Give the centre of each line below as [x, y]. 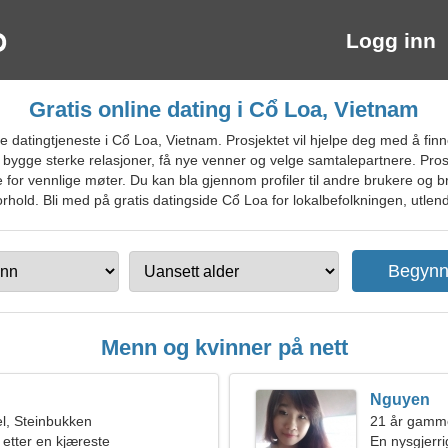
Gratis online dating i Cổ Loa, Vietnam [224, 109]
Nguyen [400, 399]
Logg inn [391, 40]
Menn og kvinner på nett [224, 347]
